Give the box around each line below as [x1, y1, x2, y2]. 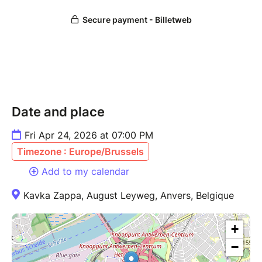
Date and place [12, 104, 105, 120]
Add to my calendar [42, 166, 129, 178]
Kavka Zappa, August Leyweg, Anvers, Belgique [23, 189, 234, 202]
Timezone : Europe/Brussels [17, 146, 144, 158]
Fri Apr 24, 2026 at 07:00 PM [25, 129, 153, 142]
